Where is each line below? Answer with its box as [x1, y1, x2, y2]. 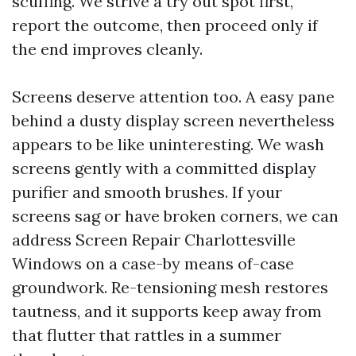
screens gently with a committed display [12, 158, 316, 178]
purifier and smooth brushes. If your [12, 182, 282, 202]
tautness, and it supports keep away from [12, 301, 322, 321]
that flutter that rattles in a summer [12, 325, 281, 345]
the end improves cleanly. [12, 39, 203, 59]
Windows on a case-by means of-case [12, 253, 294, 273]
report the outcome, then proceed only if [12, 15, 318, 35]
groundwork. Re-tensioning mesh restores [12, 277, 328, 297]
